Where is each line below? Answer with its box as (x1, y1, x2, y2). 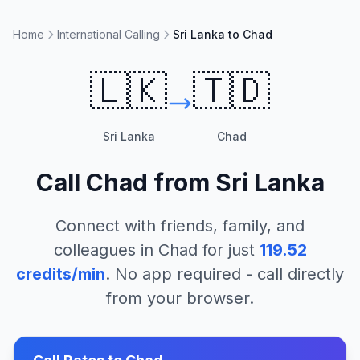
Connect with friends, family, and (55, 216, 305, 235)
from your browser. (106, 288, 254, 308)
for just (197, 240, 255, 260)
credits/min (16, 264, 105, 284)
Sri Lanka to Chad (173, 27, 272, 41)
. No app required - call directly (105, 264, 344, 284)
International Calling (57, 27, 160, 41)
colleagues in (53, 240, 158, 260)
